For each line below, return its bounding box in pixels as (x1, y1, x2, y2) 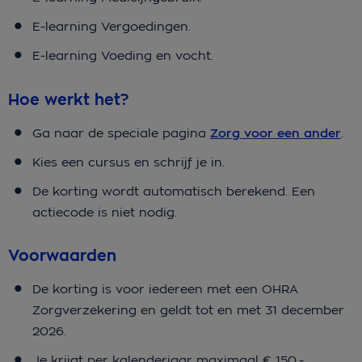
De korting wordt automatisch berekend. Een (32, 183, 315, 199)
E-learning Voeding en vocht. (32, 48, 213, 64)
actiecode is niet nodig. (32, 204, 177, 220)
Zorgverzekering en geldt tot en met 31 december (32, 302, 344, 318)
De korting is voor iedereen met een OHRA (32, 281, 298, 297)
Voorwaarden (8, 246, 116, 267)
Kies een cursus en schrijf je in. (32, 154, 225, 170)
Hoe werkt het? (8, 89, 128, 110)
